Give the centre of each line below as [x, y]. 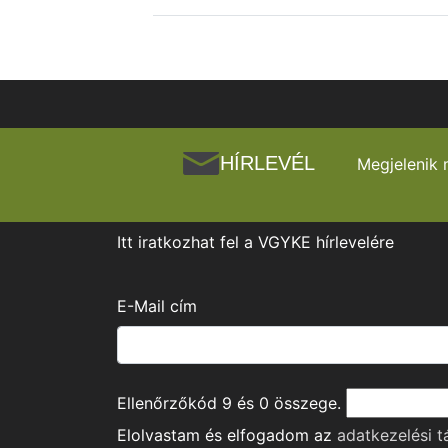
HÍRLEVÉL [267, 163]
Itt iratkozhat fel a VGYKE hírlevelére [255, 242]
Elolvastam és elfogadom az [227, 435]
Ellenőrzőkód [169, 403]
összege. [305, 403]
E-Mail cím [157, 306]
